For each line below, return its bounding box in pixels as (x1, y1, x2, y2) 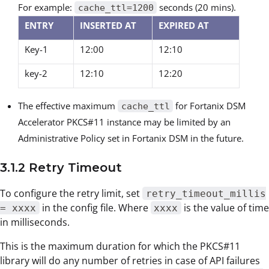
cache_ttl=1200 (77, 2, 154, 13)
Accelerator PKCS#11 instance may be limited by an (18, 115, 231, 128)
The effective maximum (18, 99, 118, 112)
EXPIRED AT (159, 19, 209, 31)
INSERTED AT (80, 19, 136, 31)
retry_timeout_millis (145, 187, 266, 199)
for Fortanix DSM (173, 99, 246, 112)
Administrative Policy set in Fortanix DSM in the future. (18, 131, 244, 144)
